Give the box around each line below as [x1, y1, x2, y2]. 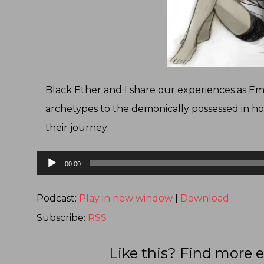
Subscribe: [37, 212, 88, 224]
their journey [45, 122, 107, 134]
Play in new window [79, 193, 173, 204]
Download [180, 193, 229, 204]
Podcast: [37, 193, 79, 204]
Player [36, 169, 67, 181]
